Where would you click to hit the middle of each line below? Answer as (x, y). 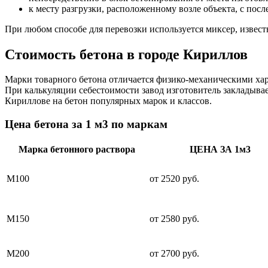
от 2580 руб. (174, 218)
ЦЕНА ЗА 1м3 (220, 149)
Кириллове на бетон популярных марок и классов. (108, 101)
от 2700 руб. (174, 253)
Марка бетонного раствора (77, 149)
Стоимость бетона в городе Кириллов (126, 54)
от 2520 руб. (174, 178)
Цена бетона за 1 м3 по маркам (86, 124)
